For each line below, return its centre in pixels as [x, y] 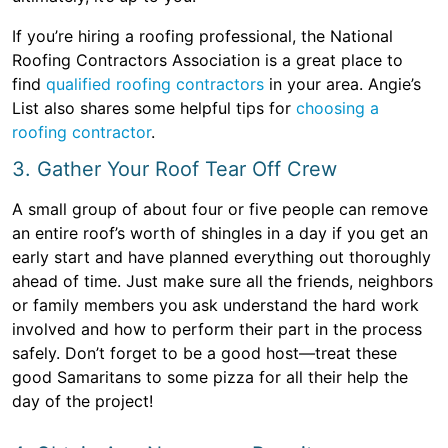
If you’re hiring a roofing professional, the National [202, 36]
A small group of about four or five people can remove [220, 209]
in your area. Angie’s [342, 84]
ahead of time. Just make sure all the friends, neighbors [222, 281]
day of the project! [82, 401]
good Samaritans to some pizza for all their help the [210, 377]
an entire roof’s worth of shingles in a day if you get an [220, 233]
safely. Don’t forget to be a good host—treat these [204, 353]
